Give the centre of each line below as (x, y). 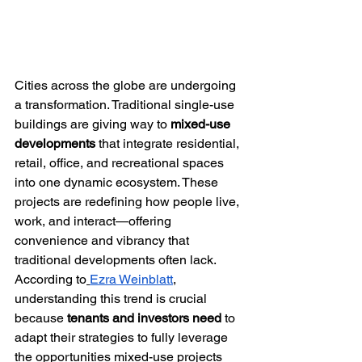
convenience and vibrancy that (103, 241)
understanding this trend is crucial (112, 299)
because (41, 318)
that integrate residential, (169, 144)
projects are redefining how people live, (128, 202)
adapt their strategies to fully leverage (123, 338)
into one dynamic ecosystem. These (118, 183)
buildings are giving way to (93, 124)
